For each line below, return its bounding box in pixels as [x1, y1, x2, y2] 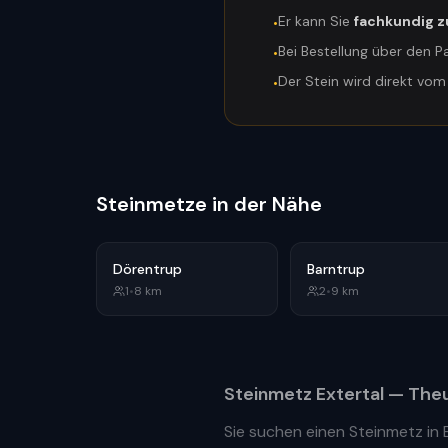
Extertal [316, 382, 384, 406]
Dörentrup [113, 260, 182, 278]
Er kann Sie [278, 12, 354, 30]
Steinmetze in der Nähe [96, 191, 322, 217]
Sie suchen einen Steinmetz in [224, 421, 443, 442]
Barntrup [307, 260, 365, 278]
